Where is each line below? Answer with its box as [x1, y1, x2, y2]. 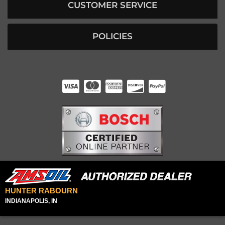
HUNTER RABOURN [5, 186, 78, 195]
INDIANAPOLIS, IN [5, 197, 57, 205]
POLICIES [92, 31, 133, 42]
